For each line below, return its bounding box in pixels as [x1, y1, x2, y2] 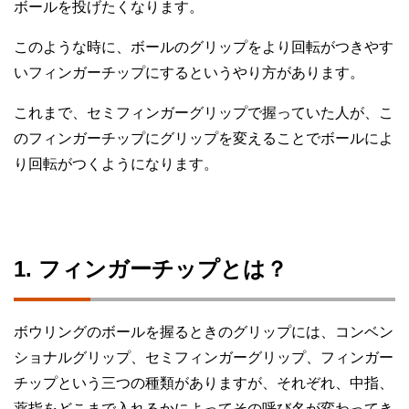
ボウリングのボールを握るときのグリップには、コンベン [14, 324, 393, 341]
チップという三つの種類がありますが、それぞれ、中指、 [14, 375, 393, 392]
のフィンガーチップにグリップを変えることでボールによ [14, 131, 393, 147]
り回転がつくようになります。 [14, 156, 218, 173]
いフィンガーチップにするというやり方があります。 [14, 65, 364, 81]
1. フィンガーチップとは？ [14, 257, 288, 282]
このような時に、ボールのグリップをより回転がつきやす [14, 39, 393, 56]
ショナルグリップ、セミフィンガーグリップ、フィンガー [14, 350, 393, 366]
